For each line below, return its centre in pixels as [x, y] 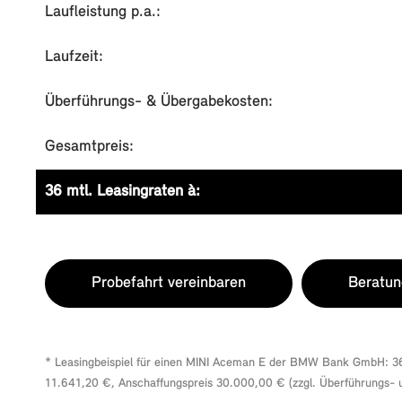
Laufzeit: [74, 57]
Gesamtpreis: [89, 147]
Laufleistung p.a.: [103, 12]
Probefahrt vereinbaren [169, 283]
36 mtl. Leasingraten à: [122, 192]
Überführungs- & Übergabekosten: [159, 102]
